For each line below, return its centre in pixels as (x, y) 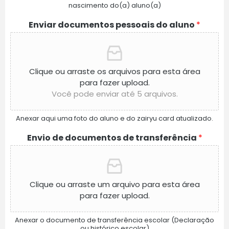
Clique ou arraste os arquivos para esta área (114, 72)
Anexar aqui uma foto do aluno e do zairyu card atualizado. (114, 119)
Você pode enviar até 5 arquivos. (114, 94)
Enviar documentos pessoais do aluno (112, 25)
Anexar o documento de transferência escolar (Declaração (114, 220)
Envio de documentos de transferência (112, 138)
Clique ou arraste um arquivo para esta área (114, 185)
